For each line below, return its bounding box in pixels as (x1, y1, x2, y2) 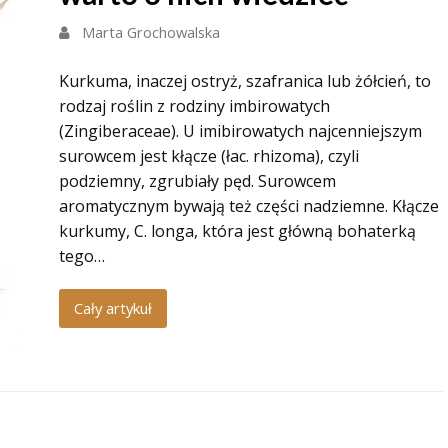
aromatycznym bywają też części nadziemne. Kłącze (59, 195, 439, 217)
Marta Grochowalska (82, 22, 220, 42)
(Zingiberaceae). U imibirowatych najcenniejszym (59, 120, 422, 142)
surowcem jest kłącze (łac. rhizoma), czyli (59, 145, 359, 167)
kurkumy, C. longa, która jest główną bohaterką (59, 220, 416, 242)
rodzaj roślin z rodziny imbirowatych (59, 95, 330, 117)
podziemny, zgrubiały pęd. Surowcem (59, 170, 336, 192)
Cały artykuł (73, 298, 152, 319)
